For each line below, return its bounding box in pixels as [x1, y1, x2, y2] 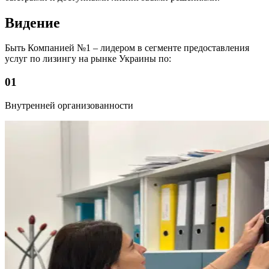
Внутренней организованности [5, 100, 133, 110]
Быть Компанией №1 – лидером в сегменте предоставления [5, 43, 249, 53]
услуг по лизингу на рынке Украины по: [5, 53, 171, 64]
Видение [5, 14, 60, 31]
